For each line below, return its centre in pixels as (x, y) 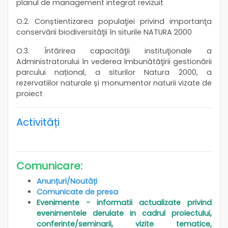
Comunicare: (49, 166)
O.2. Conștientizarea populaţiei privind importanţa (114, 21)
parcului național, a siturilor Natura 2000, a (114, 72)
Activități (38, 122)
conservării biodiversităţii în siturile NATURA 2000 (104, 32)
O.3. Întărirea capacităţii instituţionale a (114, 51)
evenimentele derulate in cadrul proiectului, (124, 213)
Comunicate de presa (77, 192)
